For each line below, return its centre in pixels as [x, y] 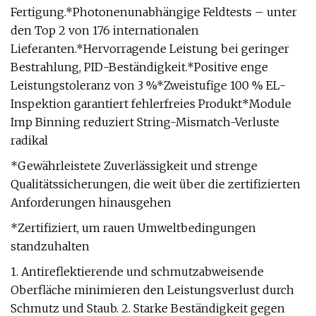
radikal [29, 140]
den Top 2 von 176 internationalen [105, 30]
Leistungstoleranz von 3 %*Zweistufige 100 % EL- [148, 85]
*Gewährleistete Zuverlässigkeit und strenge [134, 166]
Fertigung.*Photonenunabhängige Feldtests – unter [154, 12]
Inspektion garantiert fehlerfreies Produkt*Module [151, 104]
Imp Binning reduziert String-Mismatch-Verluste [145, 122]
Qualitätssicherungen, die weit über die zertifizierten [156, 184]
